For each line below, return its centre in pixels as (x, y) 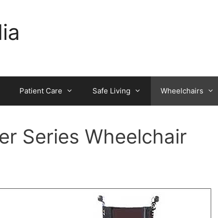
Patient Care (41, 91)
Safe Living (111, 91)
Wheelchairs (182, 91)
